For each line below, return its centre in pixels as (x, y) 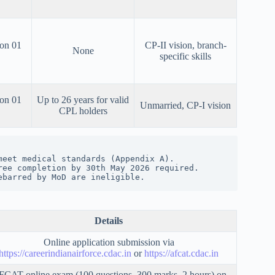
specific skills (185, 56)
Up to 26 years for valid (83, 100)
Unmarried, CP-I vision (185, 106)
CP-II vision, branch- (185, 45)
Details (109, 221)
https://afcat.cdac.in (180, 254)
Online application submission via (109, 242)
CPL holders (83, 111)
